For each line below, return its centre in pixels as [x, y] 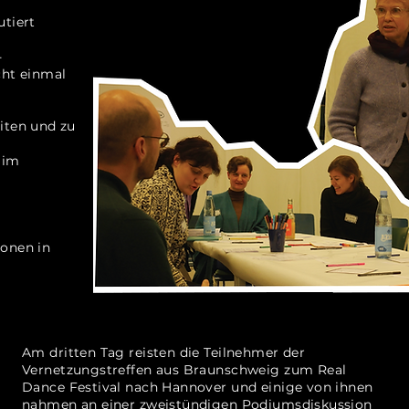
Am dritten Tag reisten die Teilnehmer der [164, 352]
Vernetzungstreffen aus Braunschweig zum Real [184, 370]
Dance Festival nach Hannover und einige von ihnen [198, 387]
